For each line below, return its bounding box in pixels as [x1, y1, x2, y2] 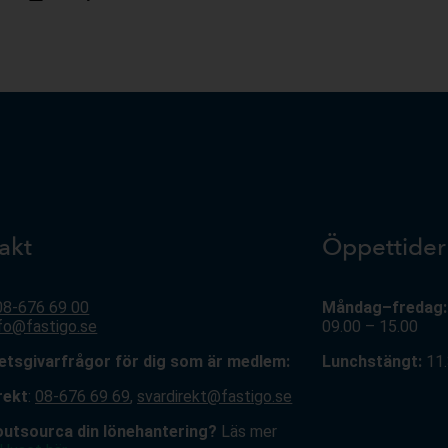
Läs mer [221, 422, 278, 441]
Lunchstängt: [322, 352, 423, 371]
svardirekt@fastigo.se [137, 387, 293, 406]
